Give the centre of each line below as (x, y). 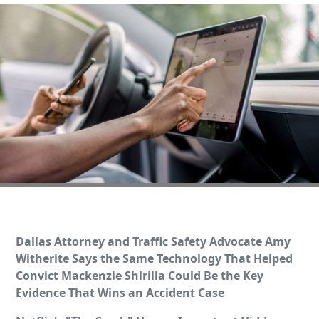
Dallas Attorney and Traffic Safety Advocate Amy (153, 242)
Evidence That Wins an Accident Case (120, 293)
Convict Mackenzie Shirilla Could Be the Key (140, 276)
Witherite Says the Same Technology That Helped (155, 259)
